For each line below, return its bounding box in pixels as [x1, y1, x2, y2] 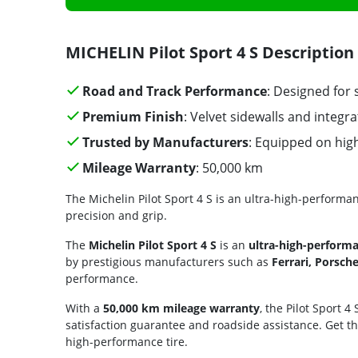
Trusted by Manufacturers [82, 133, 249, 151]
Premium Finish [82, 108, 184, 125]
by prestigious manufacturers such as [66, 254, 272, 269]
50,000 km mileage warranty [103, 300, 260, 316]
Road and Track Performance [82, 82, 267, 100]
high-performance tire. [66, 334, 188, 349]
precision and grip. [66, 208, 167, 223]
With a [66, 300, 103, 316]
